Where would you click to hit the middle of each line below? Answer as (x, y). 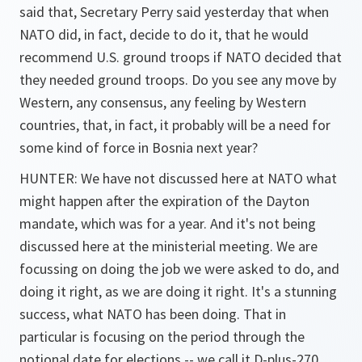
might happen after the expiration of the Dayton (164, 201)
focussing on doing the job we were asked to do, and (179, 269)
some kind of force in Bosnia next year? (139, 147)
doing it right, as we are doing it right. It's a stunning (178, 291)
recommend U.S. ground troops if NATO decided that (181, 57)
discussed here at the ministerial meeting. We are (168, 246)
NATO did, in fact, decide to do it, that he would (164, 34)
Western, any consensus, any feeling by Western (163, 102)
